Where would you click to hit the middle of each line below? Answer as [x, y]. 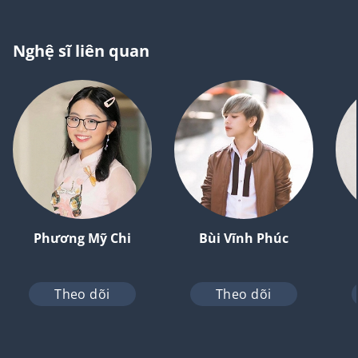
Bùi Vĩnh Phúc [243, 239]
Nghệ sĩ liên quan [81, 51]
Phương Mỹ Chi [82, 239]
